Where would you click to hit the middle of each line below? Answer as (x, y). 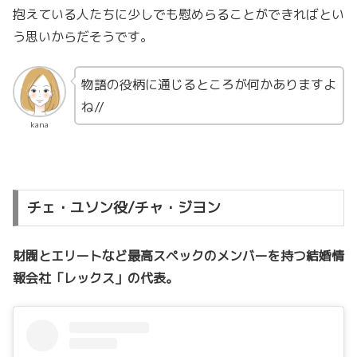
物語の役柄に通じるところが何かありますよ (208, 84)
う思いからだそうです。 (83, 37)
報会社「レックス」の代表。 (96, 278)
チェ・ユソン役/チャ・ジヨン (124, 208)
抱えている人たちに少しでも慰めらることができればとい (178, 15)
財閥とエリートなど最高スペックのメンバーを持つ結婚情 (178, 255)
